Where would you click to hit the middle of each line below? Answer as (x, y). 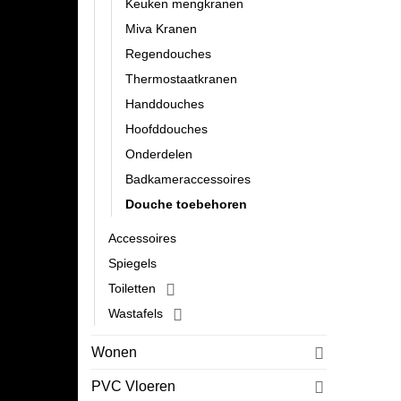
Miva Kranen (161, 29)
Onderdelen (159, 154)
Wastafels (136, 314)
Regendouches (168, 54)
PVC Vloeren (133, 387)
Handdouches (165, 104)
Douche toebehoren (186, 205)
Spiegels (132, 264)
